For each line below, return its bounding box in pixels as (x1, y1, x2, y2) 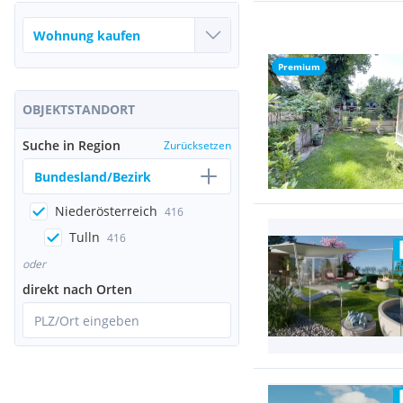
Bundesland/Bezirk (34, 167, 151, 185)
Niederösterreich (55, 202, 157, 219)
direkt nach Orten (22, 281, 132, 298)
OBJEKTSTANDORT (22, 101, 135, 118)
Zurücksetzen (164, 138, 231, 153)
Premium (278, 60, 320, 73)
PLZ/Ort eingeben (34, 311, 139, 329)
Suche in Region (22, 137, 121, 154)
